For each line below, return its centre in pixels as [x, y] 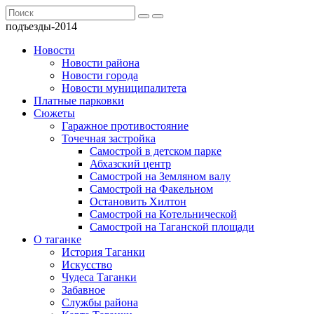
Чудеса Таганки [99, 277]
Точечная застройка [109, 138]
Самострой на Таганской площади [172, 227]
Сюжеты [54, 113]
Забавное [83, 290]
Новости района [101, 63]
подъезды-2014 [41, 26]
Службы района [100, 302]
